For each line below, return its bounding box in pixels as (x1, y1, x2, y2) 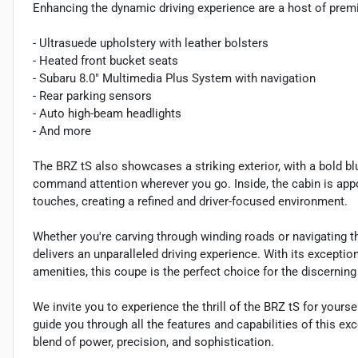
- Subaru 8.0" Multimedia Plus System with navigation (33, 71, 316, 86)
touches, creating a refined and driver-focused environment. (33, 194, 348, 209)
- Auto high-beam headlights (33, 106, 181, 121)
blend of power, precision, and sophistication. (33, 335, 274, 349)
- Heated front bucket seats (33, 54, 178, 68)
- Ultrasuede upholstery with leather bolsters (33, 36, 268, 50)
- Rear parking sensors (33, 89, 152, 103)
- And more (33, 124, 91, 138)
